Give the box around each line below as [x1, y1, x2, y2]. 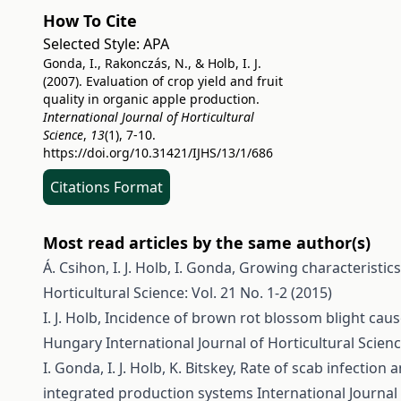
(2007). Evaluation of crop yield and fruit [43, 73, 283, 90]
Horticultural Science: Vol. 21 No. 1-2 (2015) [43, 283, 332, 303]
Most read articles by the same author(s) [43, 232, 371, 253]
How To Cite [43, 10, 137, 31]
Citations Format [50, 177, 163, 197]
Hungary [43, 333, 106, 353]
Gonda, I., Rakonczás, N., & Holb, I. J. [43, 55, 261, 72]
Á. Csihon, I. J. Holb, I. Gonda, [43, 258, 239, 277]
